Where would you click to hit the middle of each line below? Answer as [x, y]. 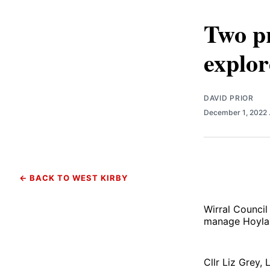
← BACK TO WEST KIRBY [74, 177]
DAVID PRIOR [229, 98]
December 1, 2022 [236, 112]
